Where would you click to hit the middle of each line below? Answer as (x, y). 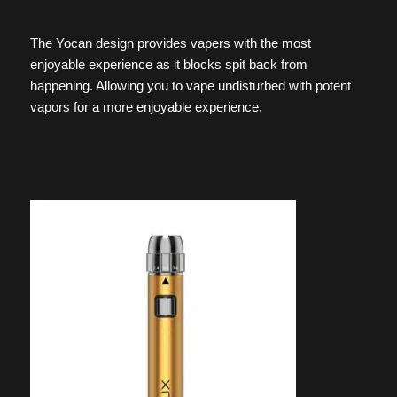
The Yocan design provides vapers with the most (170, 43)
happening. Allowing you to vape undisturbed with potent (190, 86)
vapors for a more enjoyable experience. (146, 107)
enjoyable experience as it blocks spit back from (168, 65)
